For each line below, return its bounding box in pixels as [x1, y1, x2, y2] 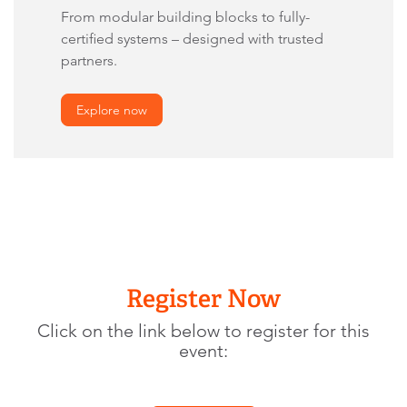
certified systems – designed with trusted [61, 30, 323, 48]
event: [179, 340, 228, 362]
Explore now [76, 102, 147, 119]
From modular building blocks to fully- [61, 8, 310, 26]
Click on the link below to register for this [37, 320, 370, 342]
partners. [61, 52, 117, 70]
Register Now [126, 283, 281, 314]
